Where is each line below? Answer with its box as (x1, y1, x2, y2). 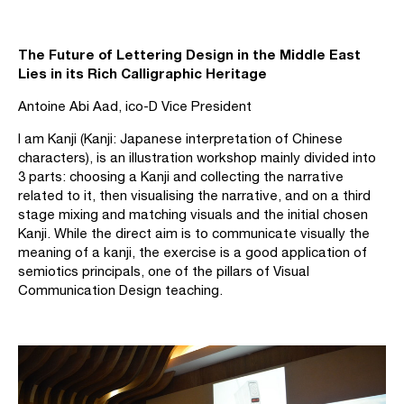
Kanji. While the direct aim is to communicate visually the (18, 225, 370, 241)
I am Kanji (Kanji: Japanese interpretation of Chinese (18, 130, 343, 146)
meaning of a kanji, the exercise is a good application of (18, 243, 367, 260)
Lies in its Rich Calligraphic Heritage (18, 64, 267, 81)
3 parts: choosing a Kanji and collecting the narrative (18, 168, 344, 184)
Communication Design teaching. (18, 281, 230, 298)
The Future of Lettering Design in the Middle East (18, 45, 361, 62)
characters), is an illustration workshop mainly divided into (18, 149, 376, 165)
